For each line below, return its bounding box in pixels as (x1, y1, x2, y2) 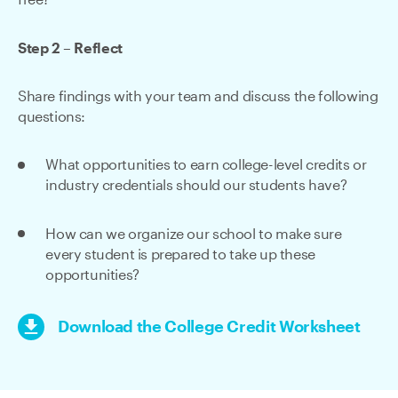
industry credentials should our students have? (45, 179, 347, 194)
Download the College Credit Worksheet (58, 318, 361, 335)
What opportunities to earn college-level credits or (45, 158, 367, 173)
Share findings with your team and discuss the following (18, 89, 378, 104)
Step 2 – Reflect (18, 41, 129, 56)
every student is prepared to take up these (45, 247, 315, 262)
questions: (18, 109, 89, 124)
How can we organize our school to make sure (45, 227, 342, 242)
